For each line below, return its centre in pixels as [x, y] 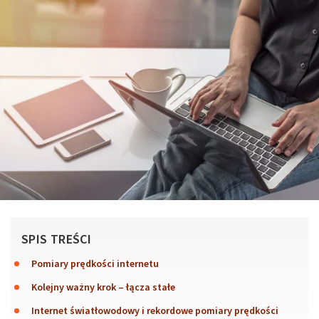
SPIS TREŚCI [56, 239]
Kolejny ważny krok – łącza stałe [103, 287]
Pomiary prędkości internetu [95, 264]
